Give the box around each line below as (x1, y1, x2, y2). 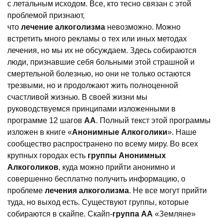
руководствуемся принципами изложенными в (7, 105, 176, 113)
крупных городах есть (7, 151, 88, 160)
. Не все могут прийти (129, 186, 207, 195)
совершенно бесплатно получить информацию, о (7, 175, 185, 183)
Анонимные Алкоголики (72, 128, 167, 136)
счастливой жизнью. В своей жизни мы (7, 93, 147, 101)
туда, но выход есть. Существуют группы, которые (7, 198, 189, 206)
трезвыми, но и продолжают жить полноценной (7, 81, 178, 90)
